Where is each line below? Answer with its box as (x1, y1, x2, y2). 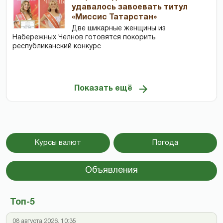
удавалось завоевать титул (72, 4, 188, 11)
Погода (152, 139, 178, 147)
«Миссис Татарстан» (72, 14, 157, 21)
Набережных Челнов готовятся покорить (12, 34, 156, 41)
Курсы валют (34, 139, 81, 147)
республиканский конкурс (12, 43, 101, 50)
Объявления (85, 166, 138, 175)
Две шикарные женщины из (72, 25, 166, 32)
